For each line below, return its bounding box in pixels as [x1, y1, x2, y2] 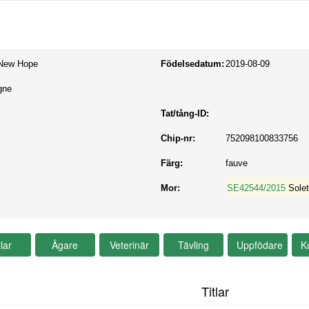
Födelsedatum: [161, 59, 225, 69]
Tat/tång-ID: [161, 108, 210, 119]
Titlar [201, 282, 229, 300]
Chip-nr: [161, 133, 196, 143]
